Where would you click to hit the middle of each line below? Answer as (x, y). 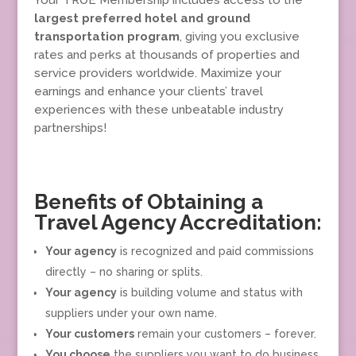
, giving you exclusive (239, 37)
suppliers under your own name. (131, 313)
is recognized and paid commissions (215, 251)
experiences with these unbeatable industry (159, 110)
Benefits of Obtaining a (148, 202)
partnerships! (70, 128)
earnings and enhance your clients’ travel (148, 91)
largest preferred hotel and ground (142, 18)
